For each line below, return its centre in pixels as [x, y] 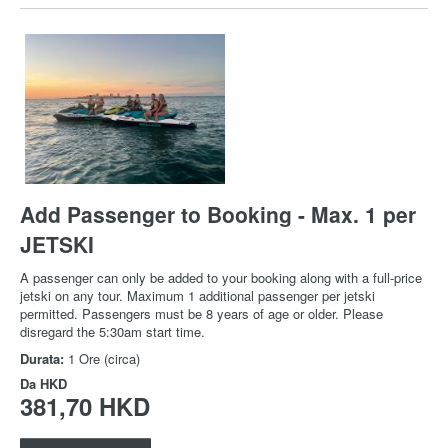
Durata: [44, 359]
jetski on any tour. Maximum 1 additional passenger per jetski [197, 296]
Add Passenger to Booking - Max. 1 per [218, 214]
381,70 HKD [85, 406]
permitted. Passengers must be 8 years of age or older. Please [201, 314]
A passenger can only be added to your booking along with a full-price [221, 278]
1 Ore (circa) [104, 359]
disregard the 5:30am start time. [112, 332]
